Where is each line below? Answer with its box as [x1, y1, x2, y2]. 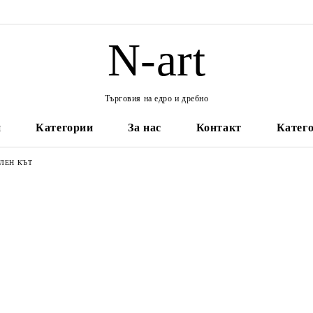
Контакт [196, 122, 242, 133]
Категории [36, 122, 94, 133]
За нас [128, 122, 161, 133]
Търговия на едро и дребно [104, 94, 209, 103]
